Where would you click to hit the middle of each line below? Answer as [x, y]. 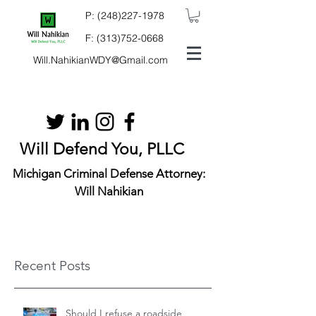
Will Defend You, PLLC [102, 150]
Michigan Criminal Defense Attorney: [109, 174]
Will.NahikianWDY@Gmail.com [101, 60]
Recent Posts [52, 266]
